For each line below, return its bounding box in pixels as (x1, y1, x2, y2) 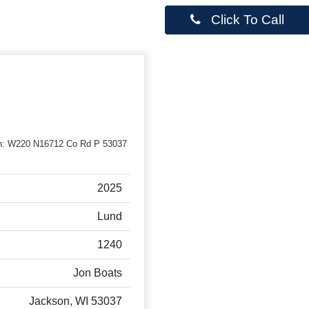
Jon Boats (73, 267, 122, 279)
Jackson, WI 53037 (29, 295, 122, 308)
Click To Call (208, 12, 285, 27)
